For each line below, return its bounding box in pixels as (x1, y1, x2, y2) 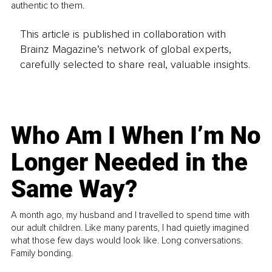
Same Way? (11, 174, 138, 203)
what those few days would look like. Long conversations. (11, 234, 243, 246)
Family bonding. (11, 247, 73, 259)
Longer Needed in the (11, 148, 248, 177)
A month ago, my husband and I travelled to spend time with (11, 209, 250, 220)
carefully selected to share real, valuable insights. (19, 57, 250, 71)
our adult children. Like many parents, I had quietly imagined (11, 222, 250, 233)
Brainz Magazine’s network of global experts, (19, 42, 231, 56)
